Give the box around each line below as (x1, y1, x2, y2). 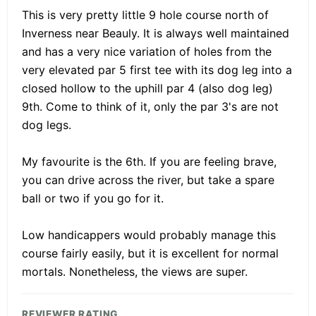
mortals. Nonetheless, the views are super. (22, 264, 248, 279)
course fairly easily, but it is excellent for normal (22, 245, 279, 260)
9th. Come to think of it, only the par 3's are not (22, 99, 279, 114)
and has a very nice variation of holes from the (22, 44, 272, 59)
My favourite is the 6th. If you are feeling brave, (22, 154, 276, 169)
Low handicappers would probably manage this (22, 227, 276, 242)
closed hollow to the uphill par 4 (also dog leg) (22, 80, 273, 95)
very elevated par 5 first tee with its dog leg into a (22, 62, 292, 77)
